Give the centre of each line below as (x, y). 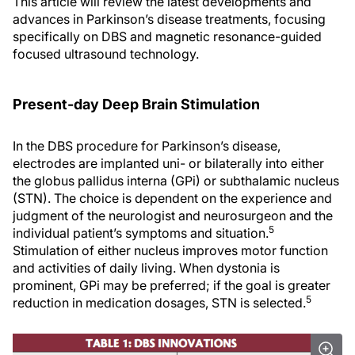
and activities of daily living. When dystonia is (146, 268)
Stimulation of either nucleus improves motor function (170, 250)
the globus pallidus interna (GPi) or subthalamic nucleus (176, 181)
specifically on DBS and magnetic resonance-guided (167, 36)
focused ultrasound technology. (106, 54)
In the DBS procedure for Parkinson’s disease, (147, 146)
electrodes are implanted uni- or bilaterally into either (168, 163)
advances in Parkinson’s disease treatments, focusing (169, 19)
